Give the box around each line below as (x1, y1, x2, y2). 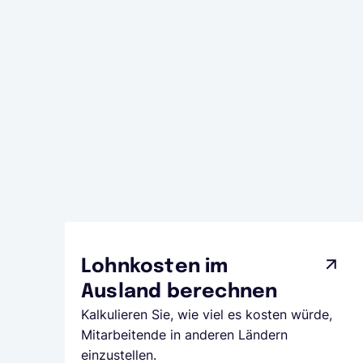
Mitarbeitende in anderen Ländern (81, 327, 288, 343)
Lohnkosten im (81, 257, 228, 277)
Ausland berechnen (81, 282, 278, 302)
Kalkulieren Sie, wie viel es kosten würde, (81, 306, 332, 322)
